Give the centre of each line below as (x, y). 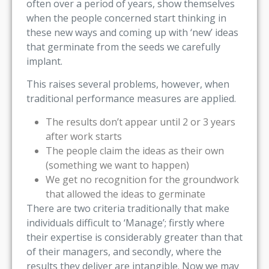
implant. (44, 61)
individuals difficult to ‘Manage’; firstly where (125, 222)
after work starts (84, 136)
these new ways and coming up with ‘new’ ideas (132, 32)
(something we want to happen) (117, 165)
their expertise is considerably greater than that (134, 237)
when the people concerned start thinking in (126, 18)
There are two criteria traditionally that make (128, 208)
